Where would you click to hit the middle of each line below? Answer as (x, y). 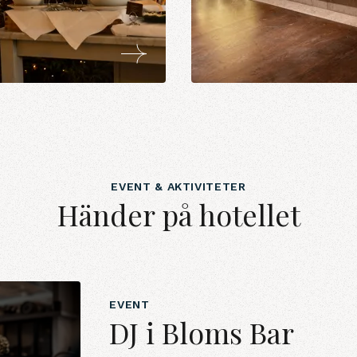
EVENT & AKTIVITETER (178, 186)
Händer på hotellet (178, 214)
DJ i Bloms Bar (202, 332)
